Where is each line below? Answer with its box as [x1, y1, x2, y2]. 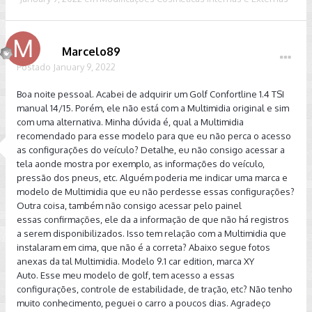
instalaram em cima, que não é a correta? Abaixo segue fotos [17, 242, 270, 253]
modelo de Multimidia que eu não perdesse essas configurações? [17, 186, 295, 197]
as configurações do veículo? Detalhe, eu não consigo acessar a [17, 144, 285, 155]
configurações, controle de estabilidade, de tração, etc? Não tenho [17, 283, 292, 295]
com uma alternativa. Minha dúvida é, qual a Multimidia [17, 116, 244, 127]
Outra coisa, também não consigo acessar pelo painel [17, 200, 242, 211]
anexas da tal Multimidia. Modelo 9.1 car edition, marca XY [17, 256, 254, 267]
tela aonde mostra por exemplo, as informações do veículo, [17, 158, 265, 169]
